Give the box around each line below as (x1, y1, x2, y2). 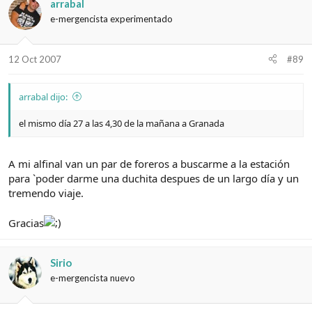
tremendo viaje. (8, 186, 84, 201)
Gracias (8, 216, 44, 231)
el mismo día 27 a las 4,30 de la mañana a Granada (19, 116, 224, 130)
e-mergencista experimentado (50, 13, 173, 25)
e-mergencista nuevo (50, 272, 135, 284)
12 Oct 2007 (8, 53, 61, 65)
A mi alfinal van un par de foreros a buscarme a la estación (8, 157, 290, 171)
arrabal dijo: (19, 90, 68, 103)
